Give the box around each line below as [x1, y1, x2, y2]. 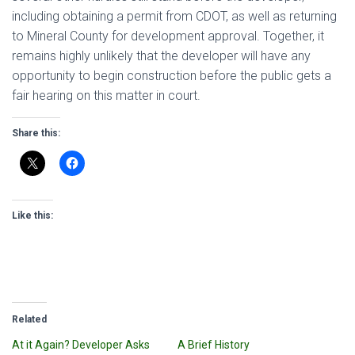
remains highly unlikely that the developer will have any [12, 48, 311, 63]
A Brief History [177, 338, 250, 351]
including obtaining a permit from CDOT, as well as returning [12, 9, 337, 24]
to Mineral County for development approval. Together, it [12, 29, 324, 44]
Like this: [12, 210, 53, 221]
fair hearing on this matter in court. [12, 88, 200, 103]
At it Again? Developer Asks [12, 338, 150, 351]
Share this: [12, 128, 60, 139]
